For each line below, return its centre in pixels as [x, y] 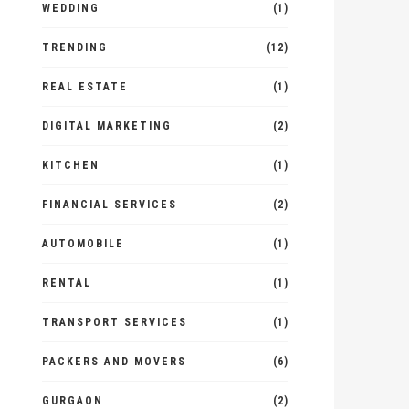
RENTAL [67, 283]
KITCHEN [71, 165]
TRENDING [75, 47]
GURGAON [73, 401]
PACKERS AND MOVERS [114, 362]
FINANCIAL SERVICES [110, 204]
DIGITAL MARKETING [107, 126]
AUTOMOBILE [83, 244]
